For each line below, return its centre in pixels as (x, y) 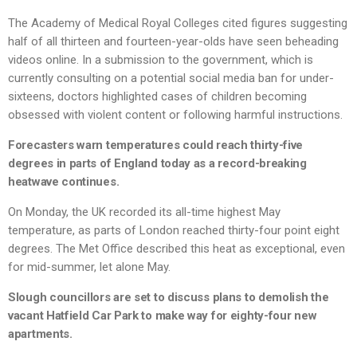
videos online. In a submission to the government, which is (161, 60)
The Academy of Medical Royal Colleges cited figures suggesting (178, 24)
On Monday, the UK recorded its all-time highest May (144, 212)
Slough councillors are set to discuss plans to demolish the (169, 298)
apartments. (40, 334)
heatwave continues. (64, 182)
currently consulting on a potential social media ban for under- (171, 78)
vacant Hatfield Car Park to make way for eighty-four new (163, 316)
